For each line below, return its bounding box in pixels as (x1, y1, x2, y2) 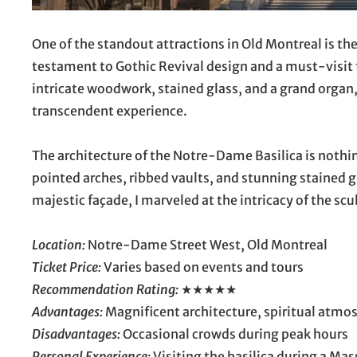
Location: (32, 236, 85, 253)
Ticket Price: (32, 258, 101, 275)
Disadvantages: (32, 325, 120, 342)
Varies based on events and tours (101, 258, 304, 275)
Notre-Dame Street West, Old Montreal (85, 236, 328, 253)
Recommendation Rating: (32, 280, 178, 297)
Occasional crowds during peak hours (120, 325, 348, 342)
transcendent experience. (32, 102, 187, 119)
